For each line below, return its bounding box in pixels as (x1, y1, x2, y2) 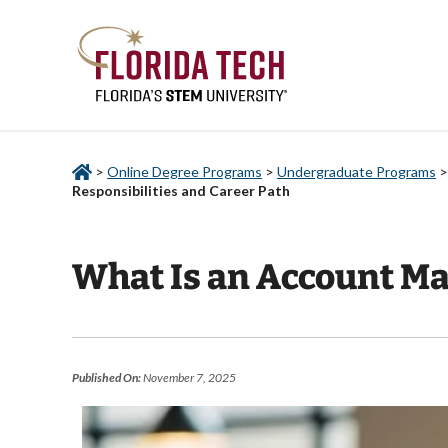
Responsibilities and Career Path (72, 182, 290, 200)
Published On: (72, 370, 141, 386)
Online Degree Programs (107, 163, 262, 181)
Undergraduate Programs (277, 163, 436, 181)
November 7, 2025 (141, 370, 236, 386)
